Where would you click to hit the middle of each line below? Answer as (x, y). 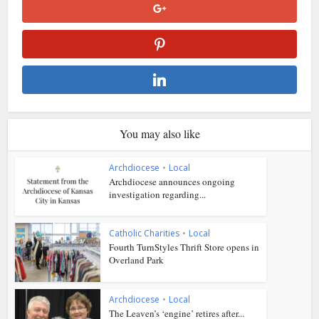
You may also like (159, 133)
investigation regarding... (158, 194)
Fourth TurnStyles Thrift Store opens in (184, 247)
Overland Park (137, 260)
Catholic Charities (145, 234)
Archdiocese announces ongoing (172, 181)
